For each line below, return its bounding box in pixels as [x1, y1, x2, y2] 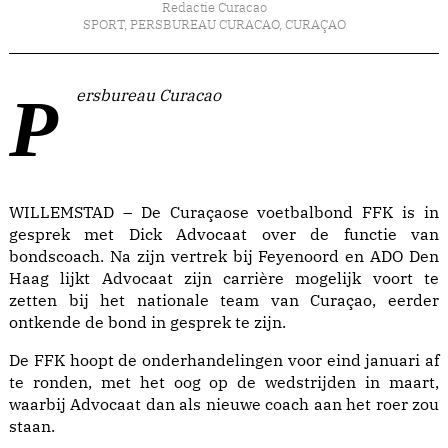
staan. [9, 416, 55, 437]
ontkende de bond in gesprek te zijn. [9, 312, 286, 333]
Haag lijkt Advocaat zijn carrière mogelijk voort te [9, 268, 439, 289]
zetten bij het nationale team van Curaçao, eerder [9, 290, 439, 311]
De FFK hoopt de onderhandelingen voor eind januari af [9, 350, 439, 371]
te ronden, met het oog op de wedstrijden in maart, [9, 372, 439, 393]
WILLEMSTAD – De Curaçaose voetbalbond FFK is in [9, 202, 439, 223]
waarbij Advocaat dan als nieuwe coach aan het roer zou [9, 394, 439, 415]
